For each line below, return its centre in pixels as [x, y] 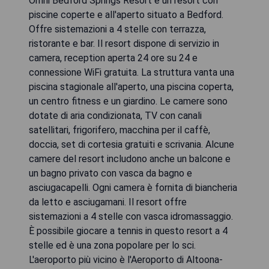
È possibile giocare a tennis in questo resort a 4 [128, 231]
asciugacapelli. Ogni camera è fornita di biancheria [133, 187]
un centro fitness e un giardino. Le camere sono [128, 101]
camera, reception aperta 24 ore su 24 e [113, 58]
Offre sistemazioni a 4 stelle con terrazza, [117, 29]
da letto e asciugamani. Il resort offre [108, 202]
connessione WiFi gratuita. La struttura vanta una [131, 72]
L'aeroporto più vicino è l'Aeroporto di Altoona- [126, 259]
